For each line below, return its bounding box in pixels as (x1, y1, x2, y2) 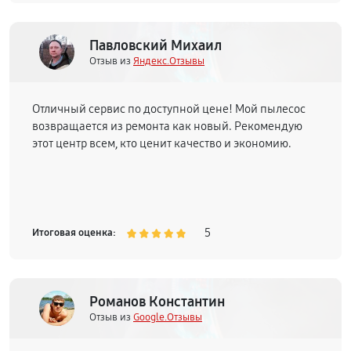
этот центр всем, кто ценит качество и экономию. (32, 136, 291, 150)
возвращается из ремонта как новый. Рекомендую (32, 119, 302, 133)
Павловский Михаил (89, 36, 222, 54)
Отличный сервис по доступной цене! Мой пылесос (32, 102, 306, 116)
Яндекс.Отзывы (133, 54, 204, 67)
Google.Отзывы (133, 310, 202, 324)
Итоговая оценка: (32, 226, 116, 239)
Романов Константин (89, 292, 225, 310)
